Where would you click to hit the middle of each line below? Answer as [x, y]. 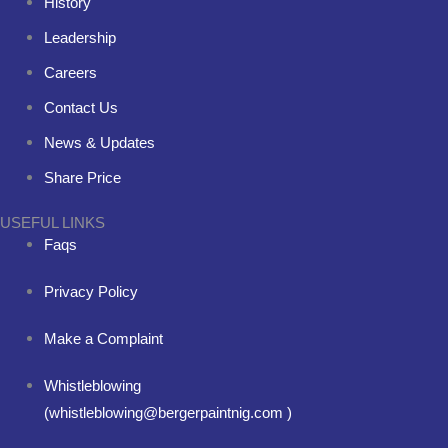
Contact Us [80, 107]
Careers [70, 72]
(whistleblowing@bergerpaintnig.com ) [167, 413]
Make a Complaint [103, 339]
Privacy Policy [90, 292]
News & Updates [99, 142]
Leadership [79, 37]
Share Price [82, 177]
